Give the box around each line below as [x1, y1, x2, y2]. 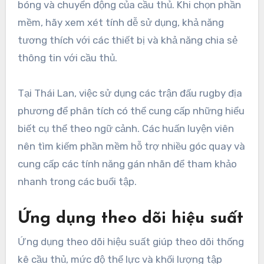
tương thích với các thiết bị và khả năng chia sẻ [17, 34, 237, 47]
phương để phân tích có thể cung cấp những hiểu [17, 105, 245, 117]
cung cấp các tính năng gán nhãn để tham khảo [17, 158, 237, 170]
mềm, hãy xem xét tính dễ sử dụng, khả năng [17, 16, 224, 29]
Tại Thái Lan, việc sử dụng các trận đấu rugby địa [17, 87, 242, 100]
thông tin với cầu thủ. [17, 52, 117, 64]
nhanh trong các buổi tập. [17, 176, 137, 188]
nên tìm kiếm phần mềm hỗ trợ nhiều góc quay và [17, 140, 245, 153]
